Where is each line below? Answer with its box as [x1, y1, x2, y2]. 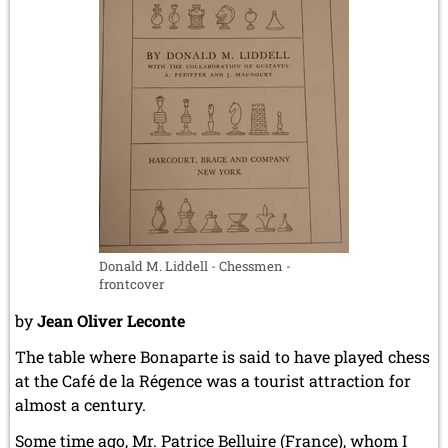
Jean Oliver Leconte [37, 309, 185, 331]
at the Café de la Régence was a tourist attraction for [15, 369, 411, 391]
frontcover [99, 274, 164, 293]
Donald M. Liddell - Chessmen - [99, 256, 291, 275]
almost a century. [15, 393, 146, 415]
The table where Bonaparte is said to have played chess [15, 345, 430, 367]
